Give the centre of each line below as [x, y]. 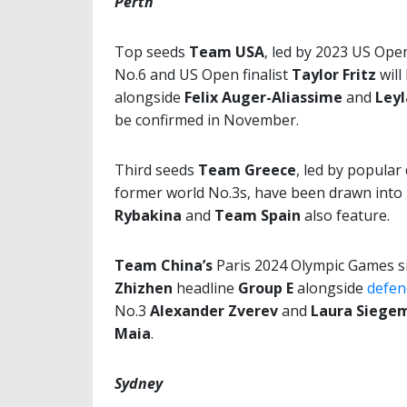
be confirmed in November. [207, 120]
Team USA [227, 52]
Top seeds [152, 52]
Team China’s [164, 266]
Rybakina [148, 216]
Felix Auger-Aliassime [263, 98]
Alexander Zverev [214, 311]
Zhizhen [144, 288]
